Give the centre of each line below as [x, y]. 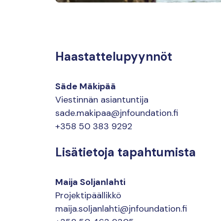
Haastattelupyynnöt [114, 56]
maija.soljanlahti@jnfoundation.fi [121, 208]
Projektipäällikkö [88, 195]
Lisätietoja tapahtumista [126, 152]
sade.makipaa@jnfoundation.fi [117, 113]
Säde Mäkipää [86, 86]
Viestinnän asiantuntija [102, 99]
